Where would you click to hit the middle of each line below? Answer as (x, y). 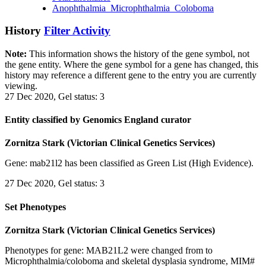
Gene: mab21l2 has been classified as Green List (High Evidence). (129, 163)
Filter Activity (77, 31)
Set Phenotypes (35, 207)
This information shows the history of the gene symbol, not (138, 53)
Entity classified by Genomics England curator (98, 120)
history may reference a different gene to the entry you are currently (131, 75)
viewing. (21, 85)
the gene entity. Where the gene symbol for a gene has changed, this (132, 64)
